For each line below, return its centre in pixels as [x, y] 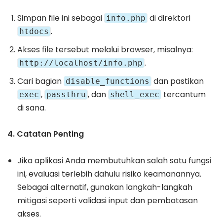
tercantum [184, 95]
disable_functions [108, 81]
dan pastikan [178, 81]
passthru [66, 95]
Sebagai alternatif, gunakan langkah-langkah [105, 187]
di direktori [169, 18]
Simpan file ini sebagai [61, 18]
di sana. [32, 108]
